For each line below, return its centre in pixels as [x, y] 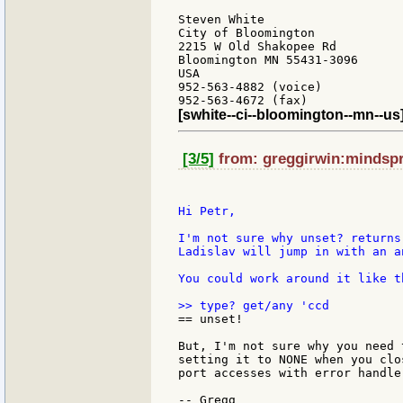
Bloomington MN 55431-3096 [268, 60]
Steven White [221, 20]
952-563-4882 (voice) [250, 87]
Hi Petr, [207, 211]
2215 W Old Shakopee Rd [257, 47]
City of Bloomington [246, 33]
